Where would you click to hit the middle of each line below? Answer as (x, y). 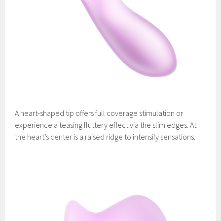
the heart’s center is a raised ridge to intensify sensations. (105, 137)
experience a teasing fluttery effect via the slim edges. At (106, 125)
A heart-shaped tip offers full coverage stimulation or (99, 113)
